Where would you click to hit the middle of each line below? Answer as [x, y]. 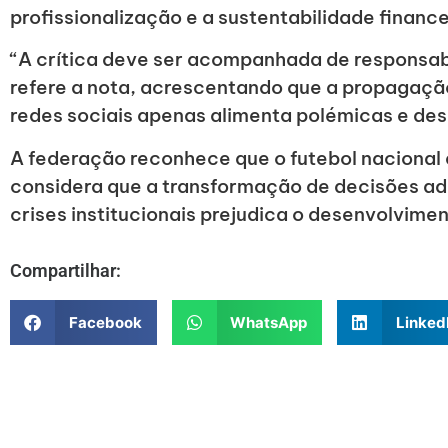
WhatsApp [268, 322]
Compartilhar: [65, 271]
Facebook [105, 322]
